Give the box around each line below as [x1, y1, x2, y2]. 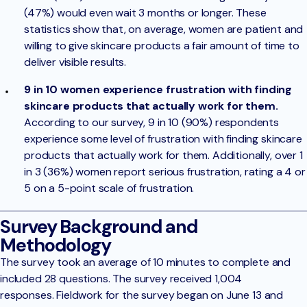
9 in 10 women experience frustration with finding [24, 82, 293, 97]
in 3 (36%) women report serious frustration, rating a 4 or [24, 164, 306, 180]
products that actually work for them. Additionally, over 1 [24, 148, 303, 163]
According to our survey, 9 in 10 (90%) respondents [24, 115, 279, 130]
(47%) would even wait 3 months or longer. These [24, 5, 267, 21]
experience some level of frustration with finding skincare [24, 132, 302, 147]
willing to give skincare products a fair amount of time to [24, 38, 299, 53]
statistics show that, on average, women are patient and [24, 22, 304, 37]
